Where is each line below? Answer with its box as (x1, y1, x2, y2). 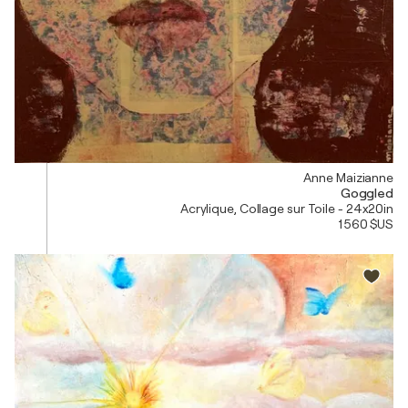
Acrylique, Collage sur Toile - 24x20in (179, 200, 393, 216)
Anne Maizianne (303, 169, 393, 185)
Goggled (340, 185, 393, 200)
